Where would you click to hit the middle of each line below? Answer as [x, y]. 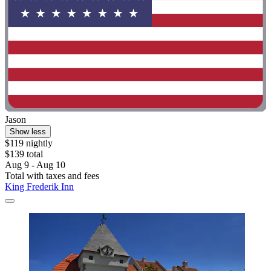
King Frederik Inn [39, 187]
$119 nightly [29, 143]
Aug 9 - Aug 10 [35, 165]
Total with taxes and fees [52, 176]
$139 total [24, 154]
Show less [28, 132]
